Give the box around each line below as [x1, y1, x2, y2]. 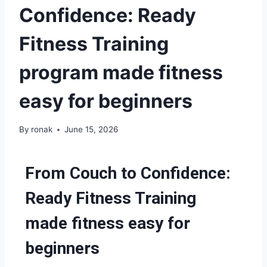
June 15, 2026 [64, 125, 119, 135]
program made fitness [19, 60, 223, 84]
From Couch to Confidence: [25, 163, 231, 184]
